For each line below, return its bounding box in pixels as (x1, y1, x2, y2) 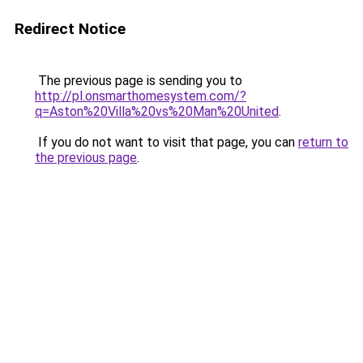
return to (298, 135, 348, 150)
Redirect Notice (15, 19, 126, 38)
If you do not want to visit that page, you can (35, 135, 298, 150)
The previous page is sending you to (35, 73, 242, 88)
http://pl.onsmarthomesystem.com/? (35, 88, 246, 104)
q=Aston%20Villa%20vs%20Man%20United (35, 104, 279, 119)
